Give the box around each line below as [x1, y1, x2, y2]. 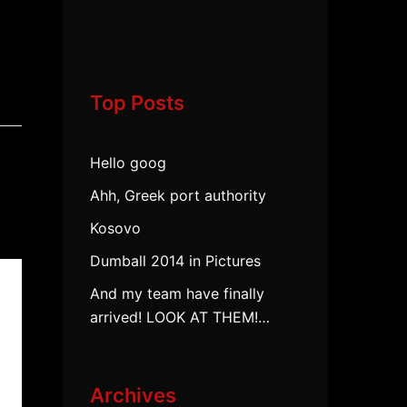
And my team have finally [89, 284, 264, 303]
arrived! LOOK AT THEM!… [89, 308, 270, 326]
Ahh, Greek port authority [89, 186, 266, 204]
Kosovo [89, 219, 141, 237]
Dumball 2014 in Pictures [89, 252, 261, 270]
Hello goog [89, 154, 166, 172]
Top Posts [89, 91, 184, 114]
